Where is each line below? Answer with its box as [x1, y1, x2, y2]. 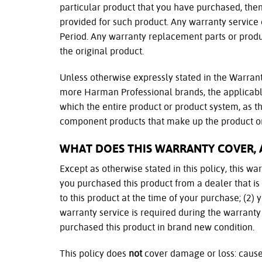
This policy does [60, 248, 129, 259]
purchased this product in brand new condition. [60, 222, 254, 233]
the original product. [60, 46, 144, 57]
